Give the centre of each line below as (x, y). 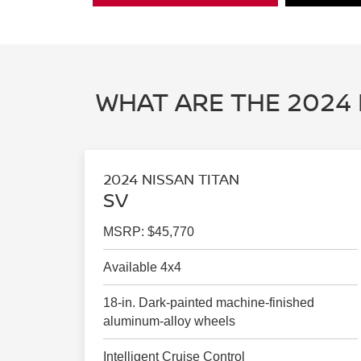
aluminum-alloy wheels (170, 322)
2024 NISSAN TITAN (172, 179)
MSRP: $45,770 (149, 232)
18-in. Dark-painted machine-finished (209, 303)
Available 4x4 (143, 268)
